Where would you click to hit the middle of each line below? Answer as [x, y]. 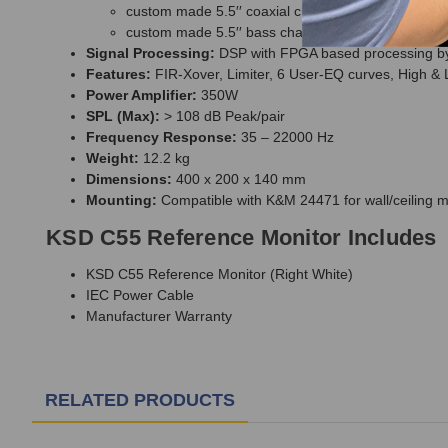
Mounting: [121, 200]
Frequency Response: [161, 137]
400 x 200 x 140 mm [241, 179]
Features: [118, 74]
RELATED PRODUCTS [140, 400]
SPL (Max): [123, 116]
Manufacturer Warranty [159, 316]
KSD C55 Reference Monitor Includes [241, 238]
